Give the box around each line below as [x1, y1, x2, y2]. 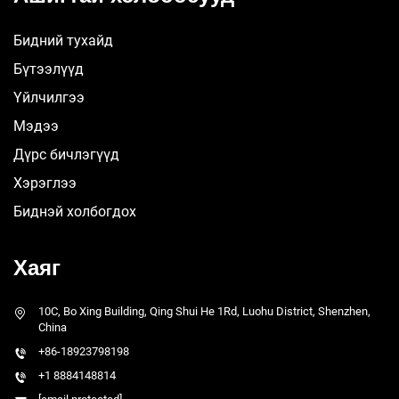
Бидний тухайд [13, 32, 113, 50]
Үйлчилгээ [13, 89, 85, 107]
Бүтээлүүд [13, 61, 84, 78]
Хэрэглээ [13, 175, 77, 192]
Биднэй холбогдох [13, 203, 136, 221]
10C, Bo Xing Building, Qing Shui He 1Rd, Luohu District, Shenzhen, [38, 305, 370, 319]
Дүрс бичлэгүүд [13, 146, 119, 164]
